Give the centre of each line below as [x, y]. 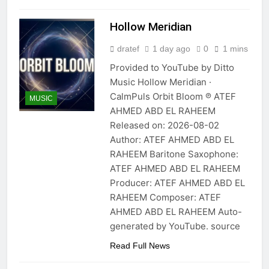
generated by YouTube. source [175, 226]
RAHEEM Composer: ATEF [165, 198]
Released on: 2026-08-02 [164, 125]
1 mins [235, 49]
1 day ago [171, 49]
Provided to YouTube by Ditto [172, 68]
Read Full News [140, 246]
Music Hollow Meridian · [160, 82]
